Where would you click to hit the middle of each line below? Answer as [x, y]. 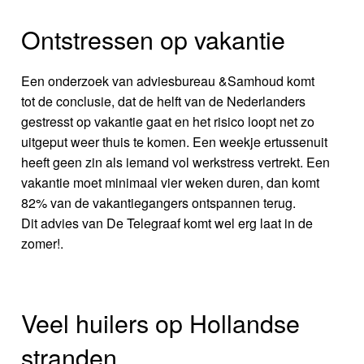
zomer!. [43, 244]
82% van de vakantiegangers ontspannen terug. [159, 203]
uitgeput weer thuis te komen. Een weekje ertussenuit [175, 142]
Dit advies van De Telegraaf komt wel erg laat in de [167, 223]
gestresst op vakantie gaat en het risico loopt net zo [168, 122]
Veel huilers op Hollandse [161, 322]
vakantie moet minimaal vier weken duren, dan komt [171, 183]
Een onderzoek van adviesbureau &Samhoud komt [168, 81]
